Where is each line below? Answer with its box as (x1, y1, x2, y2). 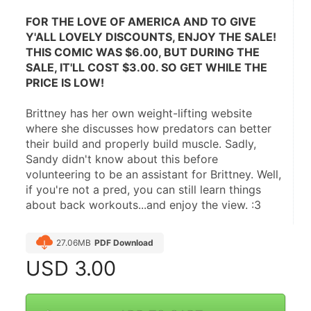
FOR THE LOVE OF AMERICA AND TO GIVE (26, 15, 256, 29)
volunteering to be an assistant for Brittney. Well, (26, 167, 281, 182)
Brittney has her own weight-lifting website (26, 106, 252, 121)
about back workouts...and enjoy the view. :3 (26, 198, 261, 212)
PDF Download (94, 237, 153, 249)
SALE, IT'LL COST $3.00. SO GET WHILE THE (26, 60, 267, 75)
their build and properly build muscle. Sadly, (26, 137, 256, 151)
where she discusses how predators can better (26, 121, 271, 136)
